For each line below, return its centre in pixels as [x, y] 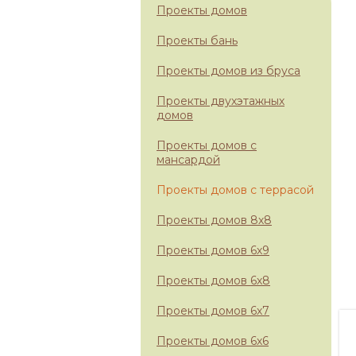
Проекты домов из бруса [228, 71]
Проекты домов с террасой [235, 190]
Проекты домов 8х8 [214, 220]
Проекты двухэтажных [221, 101]
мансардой [188, 160]
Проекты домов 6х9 [213, 250]
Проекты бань [197, 41]
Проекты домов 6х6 [213, 341]
